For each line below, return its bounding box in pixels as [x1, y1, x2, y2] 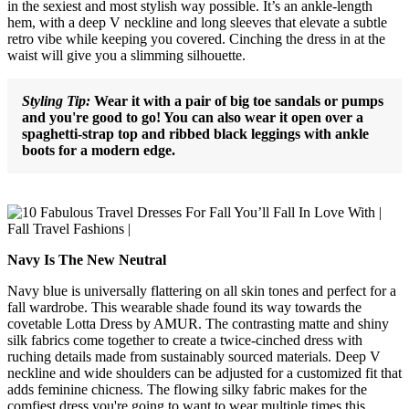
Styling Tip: [22, 92, 90, 109]
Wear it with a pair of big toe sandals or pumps [90, 92, 383, 109]
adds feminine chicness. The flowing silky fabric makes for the [7, 381, 367, 397]
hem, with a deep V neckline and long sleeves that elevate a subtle [7, 14, 387, 30]
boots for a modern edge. [22, 142, 175, 158]
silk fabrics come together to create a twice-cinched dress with [7, 331, 362, 348]
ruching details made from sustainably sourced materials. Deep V [7, 348, 381, 364]
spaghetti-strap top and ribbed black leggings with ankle [22, 125, 369, 142]
